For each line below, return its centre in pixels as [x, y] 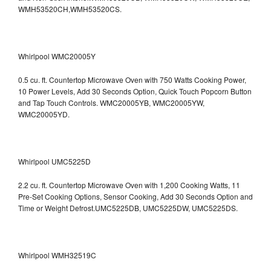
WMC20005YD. [44, 114]
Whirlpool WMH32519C [57, 255]
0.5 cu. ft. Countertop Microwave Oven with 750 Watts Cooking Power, [132, 79]
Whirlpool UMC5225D [54, 161]
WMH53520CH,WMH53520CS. [70, 8]
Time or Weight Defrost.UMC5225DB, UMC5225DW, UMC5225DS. [128, 207]
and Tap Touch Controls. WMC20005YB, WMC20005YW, [111, 102]
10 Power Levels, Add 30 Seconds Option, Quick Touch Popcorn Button [135, 91]
